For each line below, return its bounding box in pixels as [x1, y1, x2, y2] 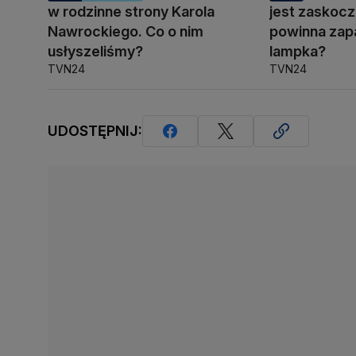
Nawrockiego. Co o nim [48, 22, 203, 40]
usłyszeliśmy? [48, 42, 143, 60]
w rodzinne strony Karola [48, 2, 215, 20]
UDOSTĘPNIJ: [48, 122, 142, 140]
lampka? [269, 42, 327, 60]
